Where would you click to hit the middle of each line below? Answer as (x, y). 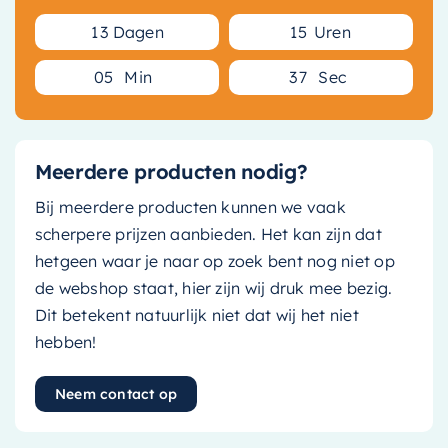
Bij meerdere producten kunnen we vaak (190, 206)
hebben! (65, 341)
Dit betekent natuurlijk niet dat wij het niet (196, 314)
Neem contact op (116, 393)
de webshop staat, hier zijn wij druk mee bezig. (213, 287)
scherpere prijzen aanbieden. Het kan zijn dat (208, 233)
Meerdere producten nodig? (171, 171)
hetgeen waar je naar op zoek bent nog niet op (214, 260)
